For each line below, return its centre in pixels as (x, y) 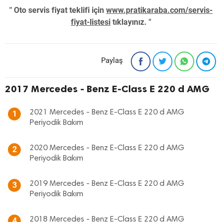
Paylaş (112, 60)
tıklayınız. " (131, 22)
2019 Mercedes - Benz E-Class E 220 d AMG (107, 184)
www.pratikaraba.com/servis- (159, 10)
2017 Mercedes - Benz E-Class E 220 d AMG (107, 89)
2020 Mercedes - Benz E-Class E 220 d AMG (107, 148)
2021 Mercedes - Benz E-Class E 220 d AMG (107, 112)
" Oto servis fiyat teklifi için (58, 10)
